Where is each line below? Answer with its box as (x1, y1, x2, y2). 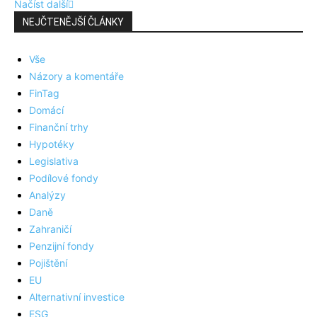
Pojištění (29, 257, 67, 270)
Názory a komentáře (29, 70, 124, 83)
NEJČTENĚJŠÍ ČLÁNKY (23, 16, 124, 28)
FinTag (29, 87, 59, 100)
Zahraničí (29, 223, 71, 236)
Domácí (29, 104, 64, 117)
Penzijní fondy (29, 240, 94, 253)
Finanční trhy (29, 121, 88, 134)
